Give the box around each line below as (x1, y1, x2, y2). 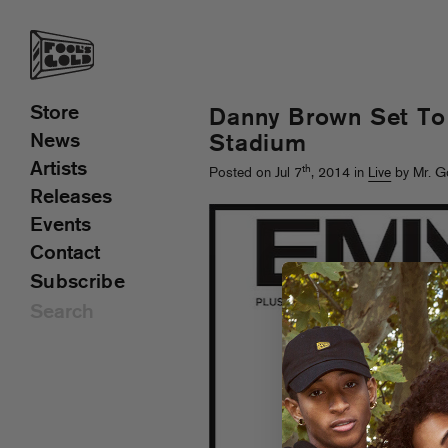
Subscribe (30, 273, 125, 293)
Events (30, 216, 91, 236)
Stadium (209, 133, 307, 157)
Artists (30, 160, 87, 180)
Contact (30, 244, 100, 264)
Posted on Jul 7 (209, 166, 303, 181)
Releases (30, 188, 112, 208)
